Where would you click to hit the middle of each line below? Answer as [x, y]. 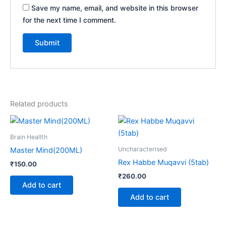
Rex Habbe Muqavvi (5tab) [163, 163]
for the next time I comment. [70, 20]
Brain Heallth [29, 137]
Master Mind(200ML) [46, 151]
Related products [39, 104]
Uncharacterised [143, 149]
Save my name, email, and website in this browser [115, 8]
